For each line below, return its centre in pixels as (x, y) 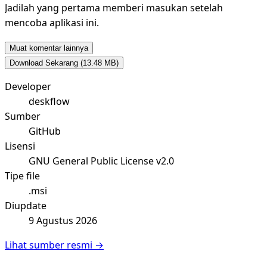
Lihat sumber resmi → (54, 245)
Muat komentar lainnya (49, 48)
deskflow (49, 102)
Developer (28, 87)
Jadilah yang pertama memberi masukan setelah (114, 8)
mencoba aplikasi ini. (52, 23)
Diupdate (26, 206)
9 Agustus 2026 (63, 221)
